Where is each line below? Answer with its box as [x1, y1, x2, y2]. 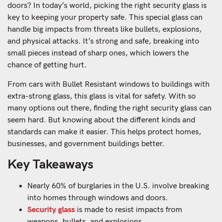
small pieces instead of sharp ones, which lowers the [7, 49, 189, 58]
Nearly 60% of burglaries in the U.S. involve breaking [27, 181, 209, 191]
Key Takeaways [7, 157, 94, 172]
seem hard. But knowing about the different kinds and [7, 115, 195, 125]
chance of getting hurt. [7, 60, 87, 70]
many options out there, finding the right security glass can [7, 103, 212, 113]
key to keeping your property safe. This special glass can [7, 13, 203, 23]
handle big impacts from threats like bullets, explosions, [7, 25, 202, 35]
